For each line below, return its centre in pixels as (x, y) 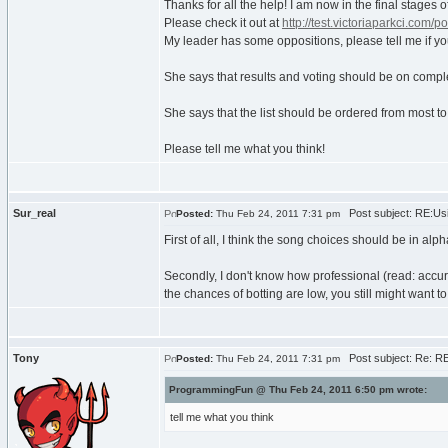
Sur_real (34, 213)
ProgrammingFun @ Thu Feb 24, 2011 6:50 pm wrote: (298, 389)
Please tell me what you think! (244, 149)
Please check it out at (223, 23)
